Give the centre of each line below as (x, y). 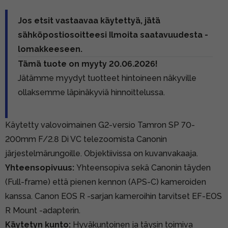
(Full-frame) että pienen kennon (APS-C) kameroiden (106, 182)
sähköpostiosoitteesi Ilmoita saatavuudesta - (113, 35)
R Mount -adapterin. (43, 210)
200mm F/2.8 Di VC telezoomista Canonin (86, 139)
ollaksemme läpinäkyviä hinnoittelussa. (91, 92)
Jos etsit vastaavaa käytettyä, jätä (89, 20)
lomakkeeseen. (50, 49)
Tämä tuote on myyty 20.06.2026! (88, 64)
